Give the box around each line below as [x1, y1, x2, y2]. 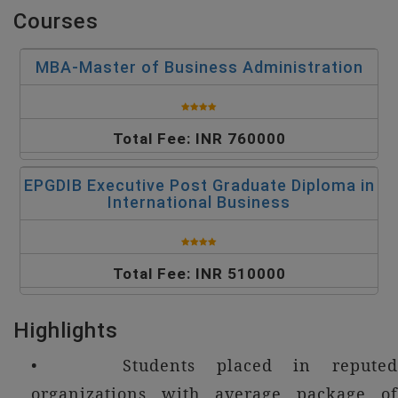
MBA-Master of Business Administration [35, 58, 363, 76]
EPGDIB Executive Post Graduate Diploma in [23, 176, 375, 195]
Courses [13, 9, 99, 34]
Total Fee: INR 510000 [112, 265, 286, 283]
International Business [107, 193, 291, 211]
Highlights [13, 318, 118, 343]
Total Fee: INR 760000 [112, 130, 286, 147]
